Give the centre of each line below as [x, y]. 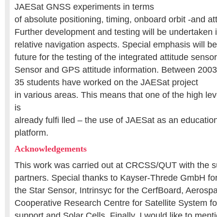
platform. [31, 133]
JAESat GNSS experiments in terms [84, 7]
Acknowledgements [51, 149]
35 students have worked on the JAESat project [106, 82]
